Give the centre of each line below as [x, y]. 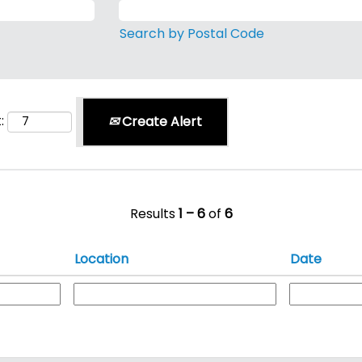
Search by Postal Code [192, 34]
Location [101, 259]
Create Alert [160, 122]
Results [154, 214]
